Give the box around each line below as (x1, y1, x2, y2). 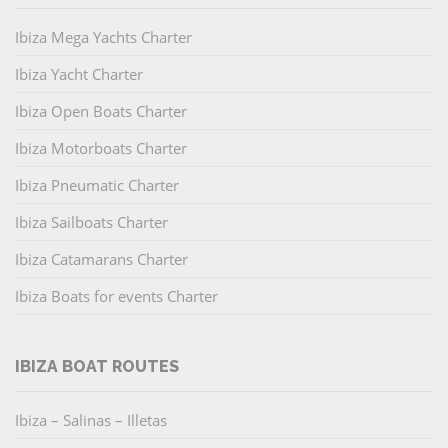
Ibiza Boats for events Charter (15, 286, 218, 307)
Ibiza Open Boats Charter (15, 101, 187, 122)
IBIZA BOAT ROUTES (15, 357, 179, 377)
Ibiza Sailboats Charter (15, 212, 168, 233)
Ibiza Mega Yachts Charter (15, 27, 192, 48)
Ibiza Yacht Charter (15, 64, 143, 85)
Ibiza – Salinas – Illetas (15, 410, 167, 431)
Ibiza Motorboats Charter (15, 138, 187, 159)
